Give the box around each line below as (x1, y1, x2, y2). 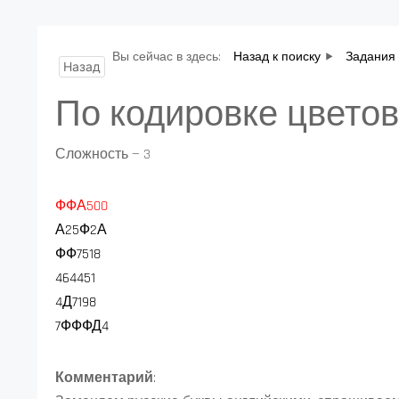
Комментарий (55, 369, 153, 387)
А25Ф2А (55, 221, 107, 240)
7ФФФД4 (55, 317, 109, 336)
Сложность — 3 (55, 145, 151, 164)
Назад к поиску (233, 49, 321, 65)
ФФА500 (55, 197, 108, 216)
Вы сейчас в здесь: (112, 49, 224, 65)
